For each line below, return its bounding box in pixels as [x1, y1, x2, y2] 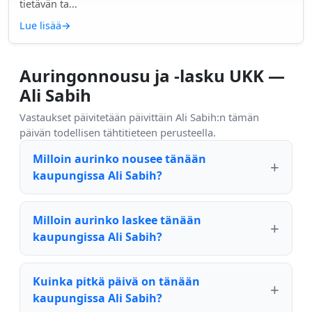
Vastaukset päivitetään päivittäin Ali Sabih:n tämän [19, 110, 259, 124]
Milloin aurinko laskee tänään [33, 212, 201, 228]
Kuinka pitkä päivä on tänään [33, 274, 200, 289]
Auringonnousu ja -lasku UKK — [19, 64, 285, 87]
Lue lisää [19, 19, 61, 32]
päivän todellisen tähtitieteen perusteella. [19, 125, 216, 139]
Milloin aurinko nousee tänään [33, 151, 206, 166]
